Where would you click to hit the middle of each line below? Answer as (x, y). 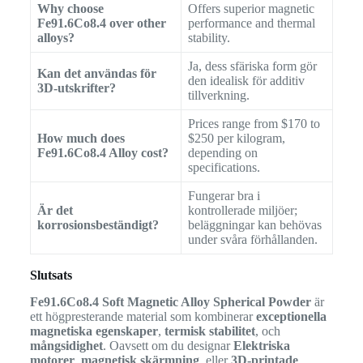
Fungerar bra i (224, 195)
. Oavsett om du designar (168, 345)
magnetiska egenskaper (94, 331)
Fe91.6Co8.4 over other (101, 23)
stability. (209, 37)
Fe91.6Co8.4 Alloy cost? (102, 152)
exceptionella (291, 316)
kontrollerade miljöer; (242, 210)
